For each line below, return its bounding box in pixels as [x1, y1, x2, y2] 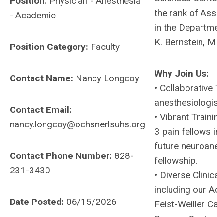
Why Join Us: [155, 68, 209, 79]
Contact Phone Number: [10, 150, 114, 161]
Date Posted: [10, 196, 64, 207]
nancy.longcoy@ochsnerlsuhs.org [10, 119, 145, 130]
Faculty [91, 41, 120, 52]
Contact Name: [10, 73, 73, 84]
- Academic [10, 10, 56, 21]
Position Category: [10, 41, 88, 52]
